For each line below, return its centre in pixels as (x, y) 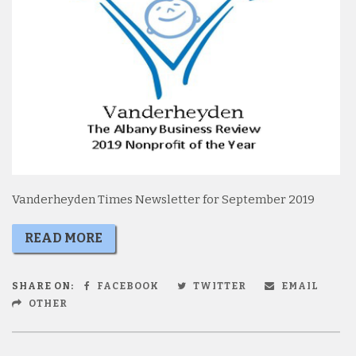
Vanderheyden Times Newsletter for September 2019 (163, 200)
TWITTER (219, 286)
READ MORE (64, 238)
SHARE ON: (43, 286)
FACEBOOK (127, 286)
